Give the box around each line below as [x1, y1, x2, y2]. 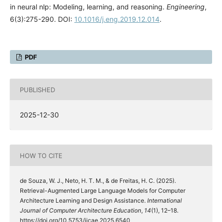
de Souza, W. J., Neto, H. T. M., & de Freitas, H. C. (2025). [20, 177, 176, 185]
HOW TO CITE [20, 151, 62, 160]
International [147, 197, 182, 205]
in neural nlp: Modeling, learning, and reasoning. [10, 2, 166, 11]
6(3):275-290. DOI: [10, 15, 74, 24]
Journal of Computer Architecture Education [20, 207, 141, 215]
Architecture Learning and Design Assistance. [20, 197, 147, 205]
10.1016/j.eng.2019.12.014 [74, 15, 160, 24]
